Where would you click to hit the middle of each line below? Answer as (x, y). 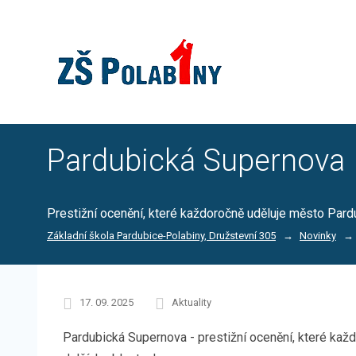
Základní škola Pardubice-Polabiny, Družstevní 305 (161, 235)
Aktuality (192, 303)
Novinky (318, 235)
